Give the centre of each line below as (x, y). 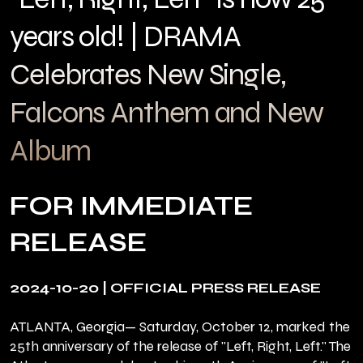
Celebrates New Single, (148, 75)
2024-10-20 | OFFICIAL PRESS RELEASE (165, 288)
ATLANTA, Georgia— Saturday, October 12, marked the (180, 327)
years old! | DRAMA (126, 37)
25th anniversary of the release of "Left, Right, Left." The (180, 347)
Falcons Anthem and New (167, 113)
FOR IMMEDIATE (131, 207)
